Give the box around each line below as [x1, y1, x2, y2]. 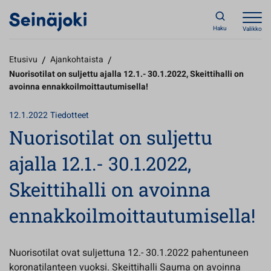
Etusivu [9, 53, 38, 66]
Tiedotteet [50, 109, 89, 122]
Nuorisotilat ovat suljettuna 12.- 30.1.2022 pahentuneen [9, 246, 249, 260]
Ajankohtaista [50, 53, 103, 66]
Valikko [243, 25, 262, 33]
